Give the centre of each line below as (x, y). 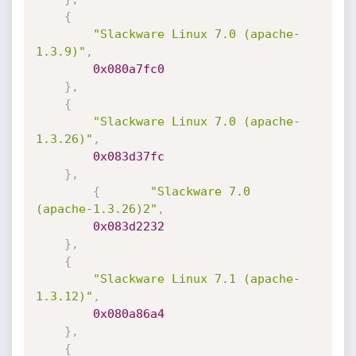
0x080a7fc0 (128, 69)
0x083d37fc (128, 157)
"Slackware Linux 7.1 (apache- (196, 279)
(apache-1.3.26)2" (96, 209)
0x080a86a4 (128, 314)
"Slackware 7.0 (200, 192)
